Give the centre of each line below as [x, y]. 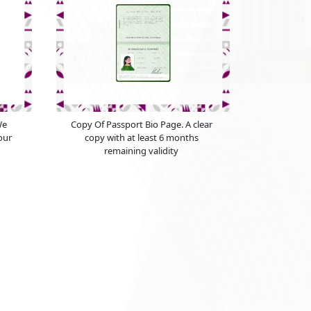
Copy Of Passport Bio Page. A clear [141, 125]
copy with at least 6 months [141, 138]
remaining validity [141, 151]
